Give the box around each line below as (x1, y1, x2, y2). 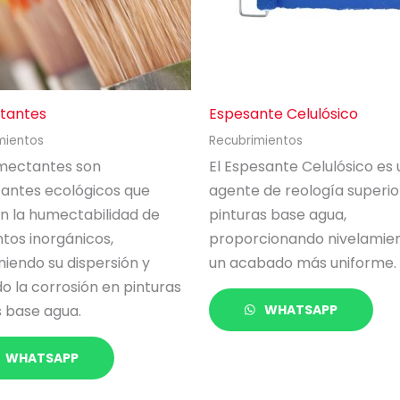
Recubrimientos (209, 131, 303, 149)
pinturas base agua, (209, 204, 346, 225)
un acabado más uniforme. (209, 252, 396, 273)
